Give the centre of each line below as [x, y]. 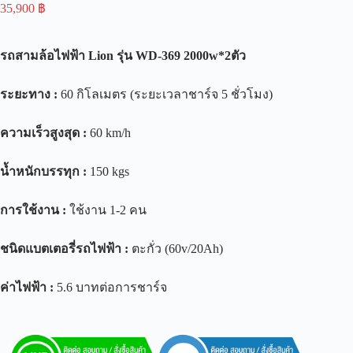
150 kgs [108, 172]
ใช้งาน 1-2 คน [106, 210]
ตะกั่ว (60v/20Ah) [176, 249]
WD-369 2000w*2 [183, 56]
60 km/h [109, 133]
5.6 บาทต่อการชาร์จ [110, 288]
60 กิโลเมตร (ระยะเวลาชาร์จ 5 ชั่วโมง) [165, 95]
